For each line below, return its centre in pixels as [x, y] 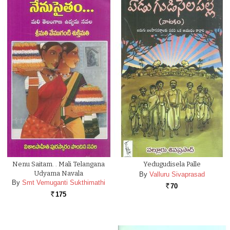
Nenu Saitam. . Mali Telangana [58, 164]
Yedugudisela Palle [172, 164]
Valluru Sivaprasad [177, 174]
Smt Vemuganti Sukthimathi [63, 183]
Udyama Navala [58, 173]
